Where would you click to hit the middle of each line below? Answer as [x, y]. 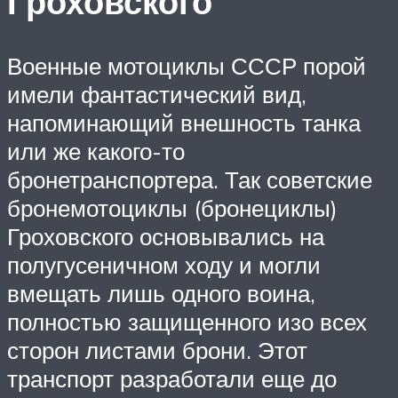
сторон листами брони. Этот [157, 350]
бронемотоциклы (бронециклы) [172, 207]
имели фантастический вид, [157, 94]
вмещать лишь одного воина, [161, 293]
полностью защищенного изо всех [187, 321]
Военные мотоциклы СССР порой [187, 65]
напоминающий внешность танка [184, 122]
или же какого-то [96, 151]
